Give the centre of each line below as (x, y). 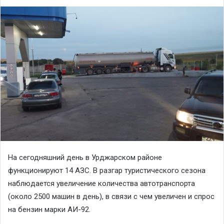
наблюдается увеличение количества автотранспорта (101, 183)
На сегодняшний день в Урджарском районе (85, 157)
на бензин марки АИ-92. (49, 209)
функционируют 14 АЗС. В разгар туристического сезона (107, 170)
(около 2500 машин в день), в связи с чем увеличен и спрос (111, 196)
